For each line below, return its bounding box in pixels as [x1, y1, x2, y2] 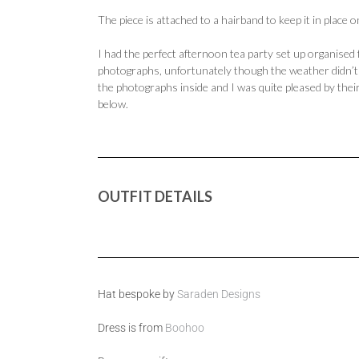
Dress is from [98, 321, 165, 334]
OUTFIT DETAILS [98, 188, 212, 205]
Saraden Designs [177, 288, 260, 301]
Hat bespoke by [98, 288, 177, 301]
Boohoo [165, 321, 204, 334]
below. [98, 97, 128, 111]
